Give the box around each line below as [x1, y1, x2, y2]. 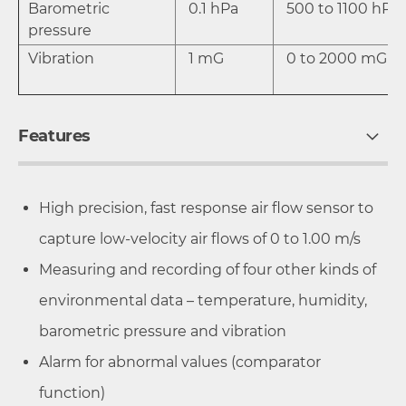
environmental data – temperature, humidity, [39, 291, 367, 309]
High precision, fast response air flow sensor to [39, 198, 373, 217]
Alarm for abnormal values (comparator [39, 353, 321, 371]
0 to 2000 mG [283, 49, 387, 67]
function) [39, 383, 105, 401]
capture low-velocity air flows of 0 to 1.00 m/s [39, 229, 364, 247]
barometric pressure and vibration [39, 322, 286, 340]
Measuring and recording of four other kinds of [39, 260, 376, 278]
